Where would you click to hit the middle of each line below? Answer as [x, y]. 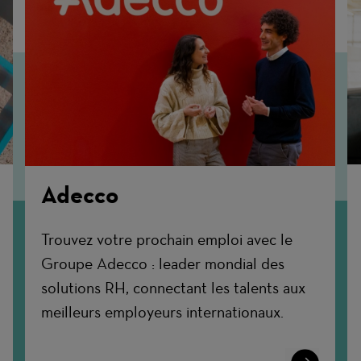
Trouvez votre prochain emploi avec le [167, 239]
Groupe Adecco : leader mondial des [163, 263]
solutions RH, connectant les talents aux [174, 287]
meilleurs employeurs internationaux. [163, 311]
